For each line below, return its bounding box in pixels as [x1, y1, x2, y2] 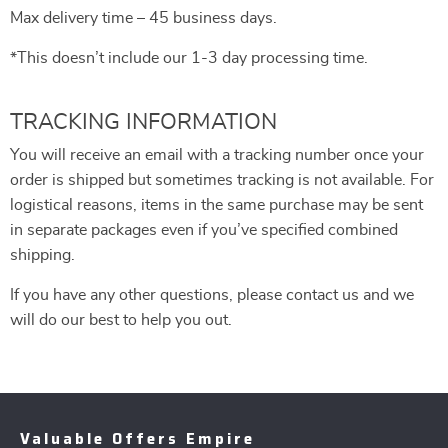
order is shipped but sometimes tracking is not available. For [10, 172, 434, 188]
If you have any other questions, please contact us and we [10, 287, 414, 303]
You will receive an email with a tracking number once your [10, 147, 424, 163]
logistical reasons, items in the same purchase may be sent [10, 197, 423, 213]
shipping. [10, 247, 75, 263]
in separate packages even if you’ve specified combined [10, 222, 398, 238]
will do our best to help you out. [10, 312, 232, 328]
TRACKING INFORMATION [10, 111, 277, 133]
